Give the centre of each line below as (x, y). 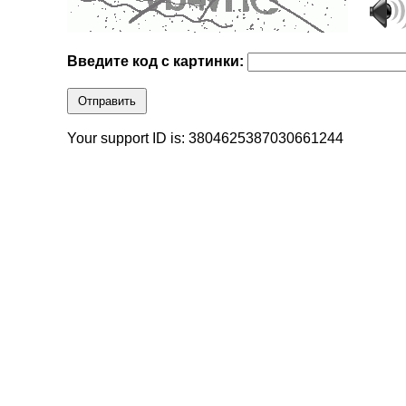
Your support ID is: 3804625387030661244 (206, 139)
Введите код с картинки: (158, 62)
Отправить (107, 101)
